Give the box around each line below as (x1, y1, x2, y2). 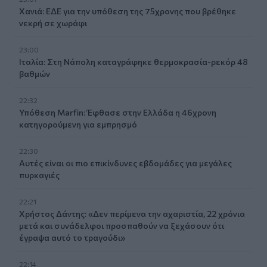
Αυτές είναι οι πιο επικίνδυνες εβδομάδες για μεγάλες (19, 157, 232, 168)
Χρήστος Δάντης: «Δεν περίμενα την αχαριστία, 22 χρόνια (19, 208, 245, 219)
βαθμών (19, 68, 50, 79)
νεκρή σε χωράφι (19, 17, 87, 28)
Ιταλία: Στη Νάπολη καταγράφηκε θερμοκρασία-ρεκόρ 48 (19, 56, 248, 67)
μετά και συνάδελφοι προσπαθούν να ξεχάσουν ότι (19, 220, 224, 231)
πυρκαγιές (19, 169, 60, 180)
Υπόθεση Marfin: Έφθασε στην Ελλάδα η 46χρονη (19, 107, 216, 117)
